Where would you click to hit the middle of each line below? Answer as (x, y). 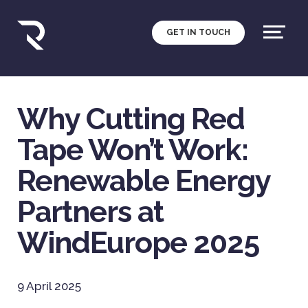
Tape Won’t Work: (133, 150)
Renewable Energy (144, 181)
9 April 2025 (49, 286)
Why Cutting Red (131, 119)
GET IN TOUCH (198, 32)
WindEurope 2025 (138, 243)
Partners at (90, 212)
